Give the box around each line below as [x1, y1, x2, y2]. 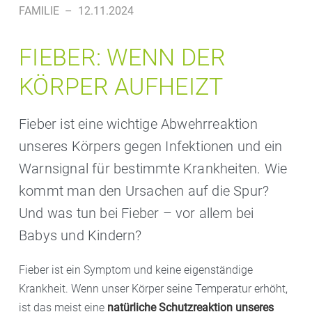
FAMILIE [19, 4, 59, 17]
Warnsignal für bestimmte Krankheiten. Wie [19, 160, 288, 177]
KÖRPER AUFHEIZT [19, 72, 224, 100]
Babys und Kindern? [19, 227, 142, 244]
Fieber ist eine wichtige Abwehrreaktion [19, 116, 258, 132]
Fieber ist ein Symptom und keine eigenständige [19, 263, 253, 276]
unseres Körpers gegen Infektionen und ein [19, 138, 283, 155]
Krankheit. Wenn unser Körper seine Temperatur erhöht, [19, 282, 288, 295]
